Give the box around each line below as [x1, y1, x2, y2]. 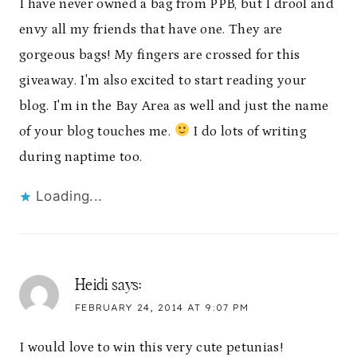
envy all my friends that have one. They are [19, 21, 283, 37]
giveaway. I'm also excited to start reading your [19, 72, 307, 88]
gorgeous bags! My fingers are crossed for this [19, 46, 300, 63]
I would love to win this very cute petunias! [19, 339, 283, 355]
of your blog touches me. [19, 123, 175, 139]
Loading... [36, 187, 103, 204]
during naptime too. [19, 148, 143, 165]
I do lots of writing [189, 123, 308, 139]
